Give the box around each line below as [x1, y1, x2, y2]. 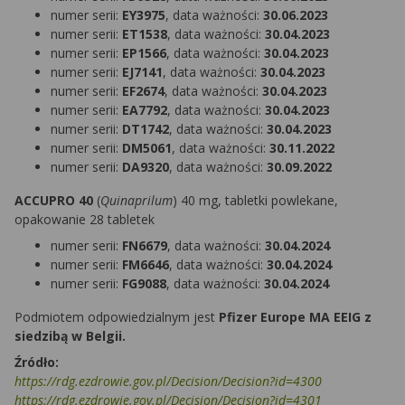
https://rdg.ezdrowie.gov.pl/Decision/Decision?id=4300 [14, 372, 322, 391]
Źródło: [14, 353, 59, 372]
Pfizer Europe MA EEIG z [219, 308, 372, 326]
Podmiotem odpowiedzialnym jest [14, 308, 219, 326]
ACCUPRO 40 [14, 192, 93, 210]
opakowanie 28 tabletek [14, 211, 155, 229]
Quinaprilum [100, 192, 173, 210]
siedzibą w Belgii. [14, 327, 129, 345]
